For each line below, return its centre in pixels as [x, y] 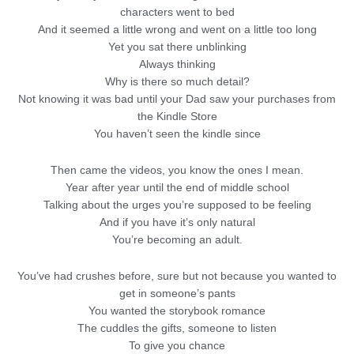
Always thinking [177, 64]
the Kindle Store [177, 116]
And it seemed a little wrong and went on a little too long [177, 29]
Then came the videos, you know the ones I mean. [177, 170]
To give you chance [177, 345]
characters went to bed [177, 12]
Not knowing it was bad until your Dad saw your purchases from [177, 99]
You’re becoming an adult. [177, 239]
